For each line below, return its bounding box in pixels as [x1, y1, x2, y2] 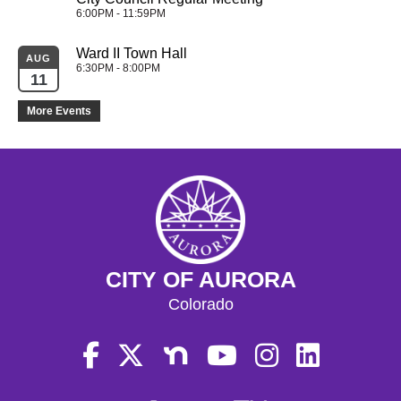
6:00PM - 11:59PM [76, 7, 166, 21]
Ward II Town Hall [76, 46, 187, 62]
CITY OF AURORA [105, 267, 296, 293]
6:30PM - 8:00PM [76, 62, 160, 75]
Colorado [167, 295, 234, 314]
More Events [27, 105, 91, 118]
